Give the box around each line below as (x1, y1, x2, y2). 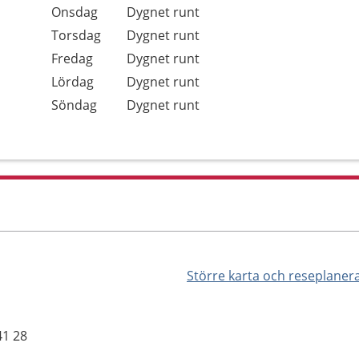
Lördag (51, 73, 94, 91)
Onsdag (51, 3, 98, 21)
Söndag (51, 96, 97, 114)
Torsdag (51, 26, 101, 44)
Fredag (51, 50, 93, 67)
